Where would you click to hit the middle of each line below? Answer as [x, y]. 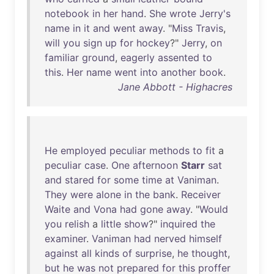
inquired [179, 224]
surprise [154, 253]
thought [209, 253]
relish [77, 224]
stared [80, 180]
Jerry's [215, 13]
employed [83, 150]
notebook [67, 13]
